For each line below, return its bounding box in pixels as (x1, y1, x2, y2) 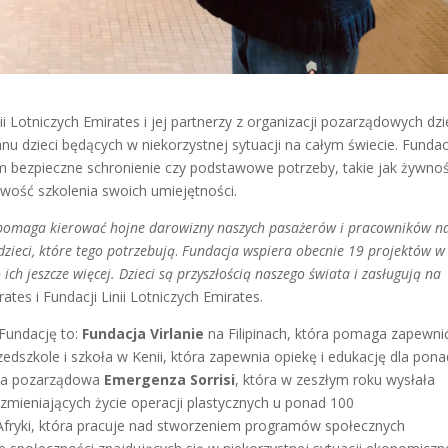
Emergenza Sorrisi (104, 369, 236, 389)
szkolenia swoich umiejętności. (38, 180, 238, 200)
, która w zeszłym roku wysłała (235, 369, 436, 389)
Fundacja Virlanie (82, 323, 205, 343)
